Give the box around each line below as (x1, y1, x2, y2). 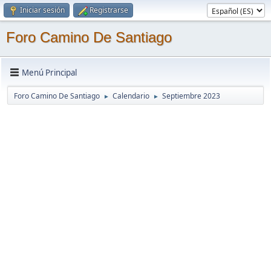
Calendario (113, 91, 149, 101)
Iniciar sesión (20, 5, 65, 15)
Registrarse (90, 5, 128, 15)
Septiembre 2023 (162, 91, 220, 101)
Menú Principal (22, 67, 77, 78)
